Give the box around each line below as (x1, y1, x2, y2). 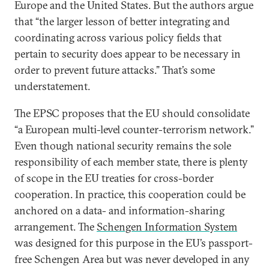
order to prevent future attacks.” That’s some (14, 63, 215, 77)
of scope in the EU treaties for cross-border (14, 171, 214, 185)
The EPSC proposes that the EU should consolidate (14, 106, 250, 120)
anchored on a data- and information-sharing (14, 204, 225, 217)
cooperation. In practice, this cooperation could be (14, 187, 246, 201)
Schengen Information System (97, 220, 237, 234)
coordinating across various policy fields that (14, 31, 222, 44)
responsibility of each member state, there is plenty (14, 155, 248, 169)
